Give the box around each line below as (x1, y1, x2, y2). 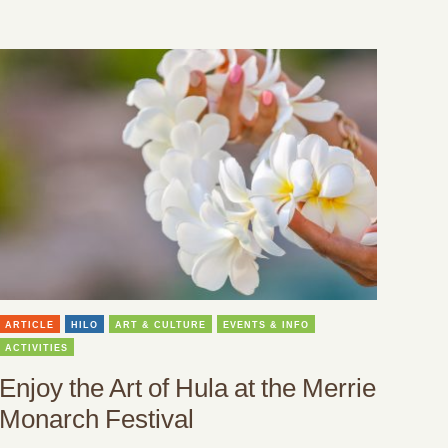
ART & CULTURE (114, 320, 206, 331)
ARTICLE (4, 320, 54, 331)
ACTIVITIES (4, 343, 68, 354)
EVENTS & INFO (222, 320, 309, 331)
